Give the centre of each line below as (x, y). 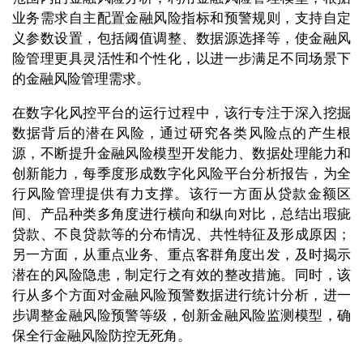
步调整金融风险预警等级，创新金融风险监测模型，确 (181, 316)
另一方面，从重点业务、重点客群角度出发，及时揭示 (181, 255)
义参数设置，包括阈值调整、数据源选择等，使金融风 (181, 39)
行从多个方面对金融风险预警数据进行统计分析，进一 (181, 296)
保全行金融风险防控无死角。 (102, 336)
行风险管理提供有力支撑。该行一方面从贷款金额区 (181, 194)
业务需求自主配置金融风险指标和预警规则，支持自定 (181, 19)
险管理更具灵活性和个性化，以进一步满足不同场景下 (181, 59)
